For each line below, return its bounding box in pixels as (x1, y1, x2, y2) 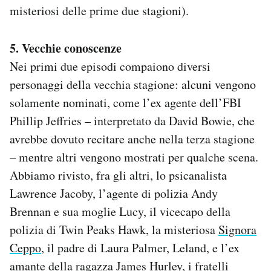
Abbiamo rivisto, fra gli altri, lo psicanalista (10, 167, 227, 184)
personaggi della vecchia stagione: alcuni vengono (10, 76, 256, 93)
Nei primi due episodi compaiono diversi (10, 58, 211, 75)
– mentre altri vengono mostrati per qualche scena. (10, 149, 258, 166)
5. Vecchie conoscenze (10, 39, 122, 57)
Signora (218, 221, 256, 238)
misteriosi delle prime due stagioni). (10, 2, 189, 19)
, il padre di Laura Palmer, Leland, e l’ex (41, 240, 240, 256)
